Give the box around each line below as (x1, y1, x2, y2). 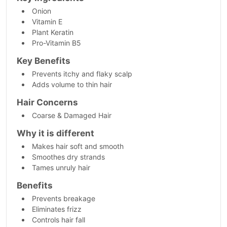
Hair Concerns (17, 97, 78, 107)
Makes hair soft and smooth (32, 142, 124, 150)
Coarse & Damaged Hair (32, 111, 111, 120)
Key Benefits (17, 56, 70, 66)
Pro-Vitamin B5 (32, 39, 82, 47)
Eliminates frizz (32, 205, 82, 213)
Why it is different (17, 128, 94, 138)
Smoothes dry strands (32, 153, 105, 161)
